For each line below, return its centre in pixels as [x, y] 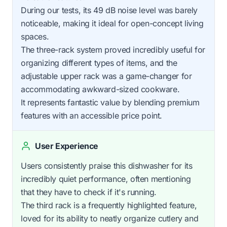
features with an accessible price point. [92, 115]
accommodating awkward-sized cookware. [100, 89]
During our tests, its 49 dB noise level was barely [109, 10]
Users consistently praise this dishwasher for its [107, 165]
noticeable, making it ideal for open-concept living [112, 23]
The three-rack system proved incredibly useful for [113, 49]
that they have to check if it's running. [89, 192]
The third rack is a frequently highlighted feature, [109, 205]
